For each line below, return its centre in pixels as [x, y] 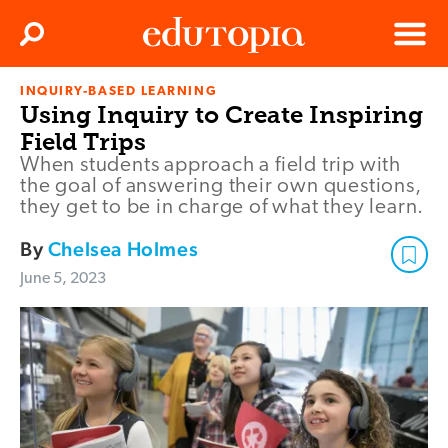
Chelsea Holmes [123, 249]
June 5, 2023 [63, 279]
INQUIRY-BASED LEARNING [119, 92]
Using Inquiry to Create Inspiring [221, 115]
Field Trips [83, 142]
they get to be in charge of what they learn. [222, 208]
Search [53, 40]
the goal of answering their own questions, [221, 187]
